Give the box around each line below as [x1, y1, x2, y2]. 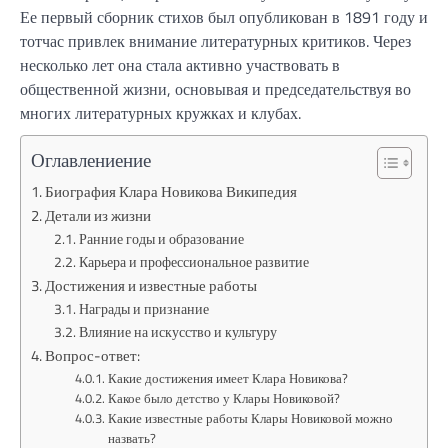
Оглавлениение [31, 145, 151, 174]
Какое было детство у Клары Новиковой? [108, 388, 341, 408]
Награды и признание [78, 298, 209, 320]
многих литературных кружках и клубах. [20, 101, 301, 125]
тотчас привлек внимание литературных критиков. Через [20, 29, 411, 53]
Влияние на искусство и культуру [78, 321, 277, 343]
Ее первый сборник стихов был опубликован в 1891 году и [20, 5, 428, 29]
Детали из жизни [45, 204, 152, 227]
